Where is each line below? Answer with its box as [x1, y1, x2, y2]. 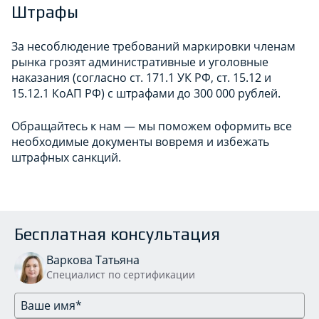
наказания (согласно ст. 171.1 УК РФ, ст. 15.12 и [11, 69, 271, 85]
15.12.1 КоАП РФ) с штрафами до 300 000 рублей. [11, 85, 283, 101]
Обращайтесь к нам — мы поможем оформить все [11, 117, 292, 134]
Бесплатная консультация [14, 224, 220, 244]
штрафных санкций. [11, 149, 121, 165]
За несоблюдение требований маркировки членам [11, 38, 296, 54]
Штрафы [11, 1, 78, 21]
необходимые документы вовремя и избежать [11, 133, 269, 150]
